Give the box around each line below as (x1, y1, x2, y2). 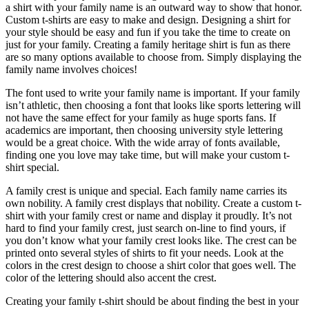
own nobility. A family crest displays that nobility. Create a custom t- (6, 197, 301, 209)
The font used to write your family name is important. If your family (6, 86, 300, 99)
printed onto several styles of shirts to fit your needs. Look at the (6, 246, 283, 259)
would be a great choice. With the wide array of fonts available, (6, 136, 280, 148)
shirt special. (6, 161, 59, 173)
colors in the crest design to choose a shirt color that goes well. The (6, 259, 296, 271)
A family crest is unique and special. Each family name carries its (6, 184, 287, 197)
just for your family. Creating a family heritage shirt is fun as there (6, 38, 290, 50)
